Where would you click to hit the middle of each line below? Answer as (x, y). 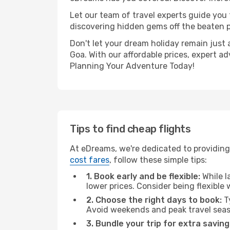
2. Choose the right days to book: (154, 200)
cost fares (90, 160)
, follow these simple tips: (158, 160)
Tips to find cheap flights (130, 129)
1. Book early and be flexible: (143, 176)
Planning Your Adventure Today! (132, 66)
